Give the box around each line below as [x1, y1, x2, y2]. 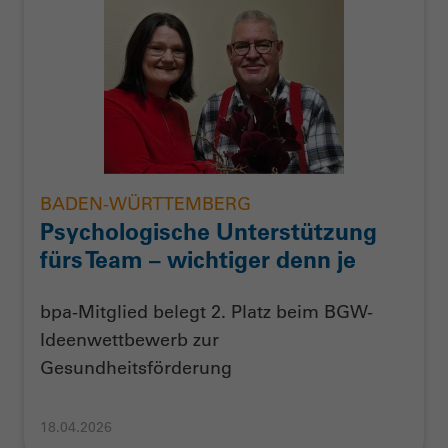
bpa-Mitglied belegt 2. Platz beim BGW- [40, 300, 373, 323]
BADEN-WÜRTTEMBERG [40, 193, 251, 216]
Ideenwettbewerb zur [40, 328, 219, 351]
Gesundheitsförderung [40, 356, 232, 379]
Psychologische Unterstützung [40, 217, 377, 247]
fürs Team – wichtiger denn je [40, 245, 356, 275]
